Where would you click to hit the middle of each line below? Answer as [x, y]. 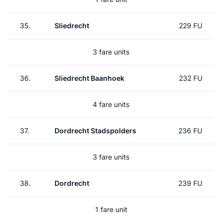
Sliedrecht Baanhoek [89, 78]
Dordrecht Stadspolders [95, 131]
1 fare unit [111, 209]
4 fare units [111, 104]
